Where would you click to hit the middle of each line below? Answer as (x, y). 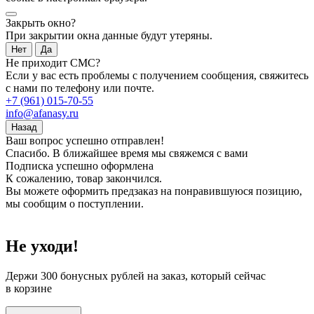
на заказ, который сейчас (205, 275)
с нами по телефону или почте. (80, 88)
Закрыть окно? (41, 22)
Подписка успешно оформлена (80, 165)
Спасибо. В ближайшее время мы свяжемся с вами (127, 153)
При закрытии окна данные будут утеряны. (109, 35)
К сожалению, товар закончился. (84, 178)
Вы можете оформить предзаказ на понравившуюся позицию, (154, 191)
